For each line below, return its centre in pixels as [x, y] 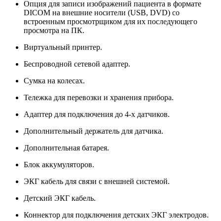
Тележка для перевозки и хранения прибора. [99, 97]
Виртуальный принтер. [63, 47]
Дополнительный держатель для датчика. [93, 131]
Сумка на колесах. [54, 80]
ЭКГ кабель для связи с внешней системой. [97, 181]
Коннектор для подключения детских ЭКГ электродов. [116, 215]
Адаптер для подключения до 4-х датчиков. [97, 114]
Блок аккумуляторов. [59, 164]
